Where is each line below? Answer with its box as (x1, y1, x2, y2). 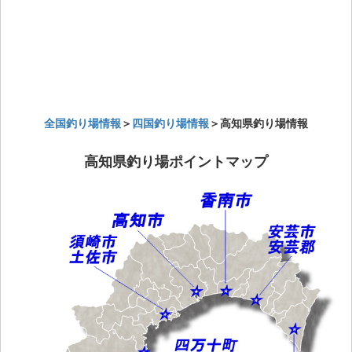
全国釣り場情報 (44, 114, 121, 130)
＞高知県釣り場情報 (209, 114, 308, 130)
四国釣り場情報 (132, 114, 209, 130)
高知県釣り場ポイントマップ (84, 150, 268, 171)
